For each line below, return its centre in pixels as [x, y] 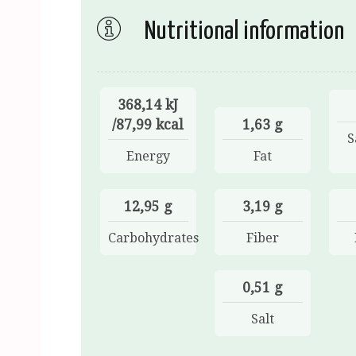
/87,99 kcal [148, 125]
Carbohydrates [153, 238]
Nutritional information [242, 31]
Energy [148, 157]
